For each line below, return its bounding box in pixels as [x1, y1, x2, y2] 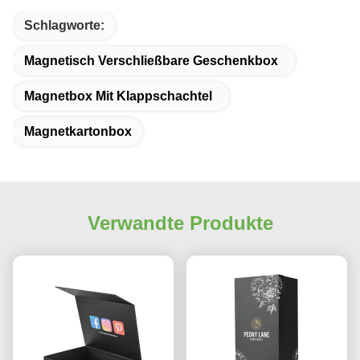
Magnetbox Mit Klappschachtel [24, 89, 212, 104]
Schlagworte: [24, 18, 104, 33]
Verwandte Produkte [87, 212, 273, 235]
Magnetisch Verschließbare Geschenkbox [24, 54, 278, 68]
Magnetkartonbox [24, 125, 132, 139]
